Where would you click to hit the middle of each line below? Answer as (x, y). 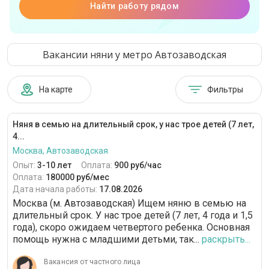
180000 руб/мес (77, 177)
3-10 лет (54, 165)
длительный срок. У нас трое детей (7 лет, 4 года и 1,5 (133, 215)
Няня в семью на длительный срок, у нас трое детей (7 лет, (133, 124)
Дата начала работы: (56, 189)
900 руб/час (138, 165)
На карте (56, 89)
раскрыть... (226, 239)
